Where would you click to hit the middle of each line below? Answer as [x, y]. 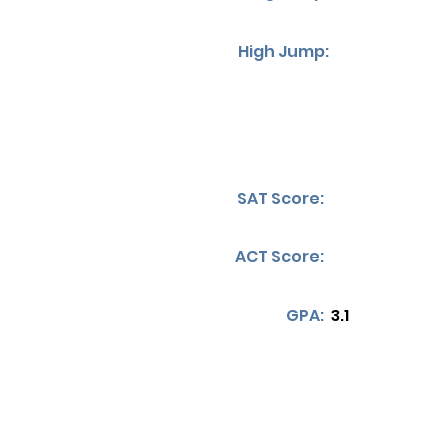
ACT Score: [279, 256]
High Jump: [283, 51]
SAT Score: [280, 198]
